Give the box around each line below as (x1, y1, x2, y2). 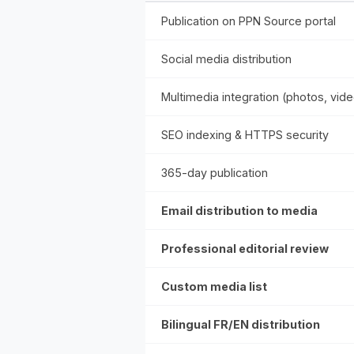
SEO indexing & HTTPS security (161, 128, 329, 142)
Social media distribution (161, 52, 292, 66)
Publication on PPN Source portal (161, 14, 336, 28)
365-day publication (161, 166, 268, 180)
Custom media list (161, 280, 267, 294)
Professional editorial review (161, 242, 329, 256)
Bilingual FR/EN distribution (161, 318, 320, 332)
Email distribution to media (161, 204, 318, 218)
